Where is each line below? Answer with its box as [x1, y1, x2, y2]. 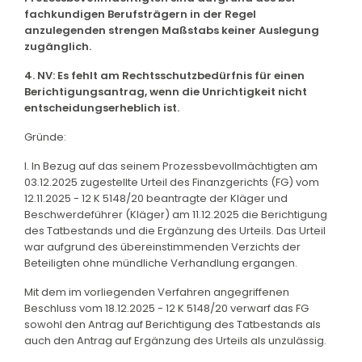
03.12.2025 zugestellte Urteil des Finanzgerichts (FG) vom [24, 174, 319, 190]
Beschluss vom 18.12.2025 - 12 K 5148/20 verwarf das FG [24, 300, 309, 316]
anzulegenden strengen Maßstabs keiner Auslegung [24, 22, 319, 38]
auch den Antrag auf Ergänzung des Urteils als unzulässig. [24, 332, 326, 348]
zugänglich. [24, 38, 91, 54]
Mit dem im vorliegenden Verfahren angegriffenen [24, 284, 289, 300]
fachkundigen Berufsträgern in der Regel [24, 6, 256, 22]
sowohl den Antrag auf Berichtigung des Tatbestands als [24, 316, 321, 332]
